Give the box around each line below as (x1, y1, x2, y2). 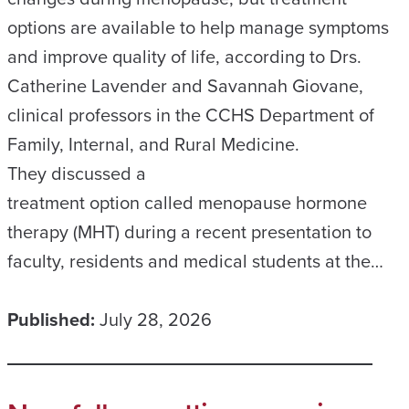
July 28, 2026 (100, 306, 212, 332)
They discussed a (7, 160, 146, 186)
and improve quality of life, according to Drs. (7, 43, 362, 69)
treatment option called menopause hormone (7, 189, 367, 215)
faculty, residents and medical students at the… (7, 247, 383, 274)
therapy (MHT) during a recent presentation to (7, 218, 372, 245)
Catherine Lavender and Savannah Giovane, (7, 72, 363, 99)
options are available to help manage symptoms (7, 14, 389, 40)
